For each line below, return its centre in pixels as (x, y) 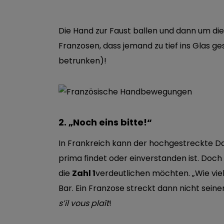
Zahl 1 (84, 173)
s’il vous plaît (84, 203)
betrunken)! (82, 61)
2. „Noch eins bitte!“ (105, 122)
